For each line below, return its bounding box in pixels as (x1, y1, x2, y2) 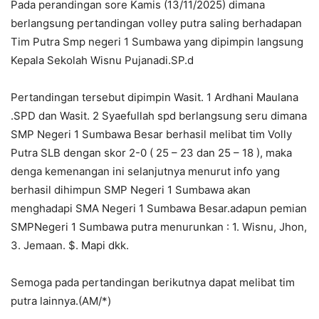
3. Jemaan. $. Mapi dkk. (11, 238, 129, 252)
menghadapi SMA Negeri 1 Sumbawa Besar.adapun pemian (11, 201, 307, 215)
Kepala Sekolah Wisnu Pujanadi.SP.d (11, 53, 194, 67)
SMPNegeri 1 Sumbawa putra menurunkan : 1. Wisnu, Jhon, (11, 219, 307, 234)
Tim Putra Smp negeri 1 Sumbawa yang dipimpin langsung (11, 34, 303, 48)
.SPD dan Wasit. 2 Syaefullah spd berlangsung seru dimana (11, 108, 307, 122)
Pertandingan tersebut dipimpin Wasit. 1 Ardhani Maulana (11, 90, 298, 104)
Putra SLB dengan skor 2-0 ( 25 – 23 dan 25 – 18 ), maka (11, 145, 292, 159)
